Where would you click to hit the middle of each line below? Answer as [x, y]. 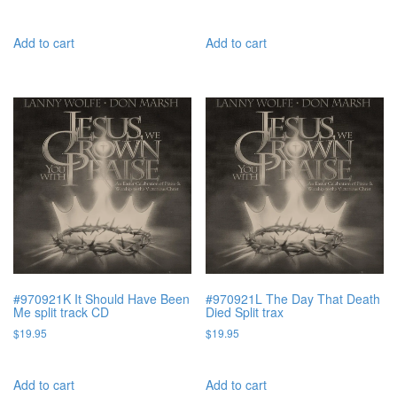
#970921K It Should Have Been [101, 299]
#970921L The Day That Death [293, 299]
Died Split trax [245, 312]
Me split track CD [61, 312]
